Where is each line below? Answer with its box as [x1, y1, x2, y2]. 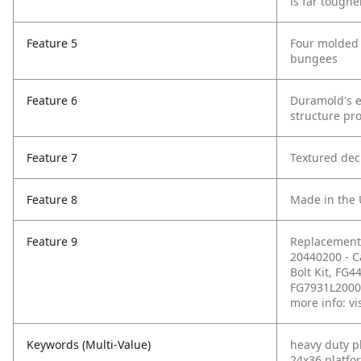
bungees [290, 51, 338, 66]
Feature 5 [27, 35, 77, 51]
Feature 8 [27, 192, 77, 207]
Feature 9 [27, 234, 77, 249]
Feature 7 [27, 150, 77, 165]
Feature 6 [27, 93, 77, 108]
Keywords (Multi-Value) [27, 337, 151, 352]
